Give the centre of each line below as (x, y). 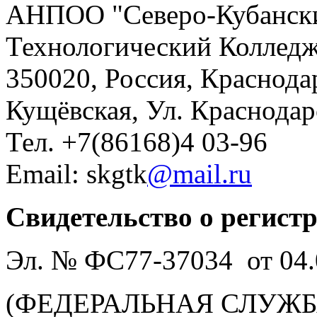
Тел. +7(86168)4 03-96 (137, 142)
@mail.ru (200, 173)
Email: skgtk (76, 173)
